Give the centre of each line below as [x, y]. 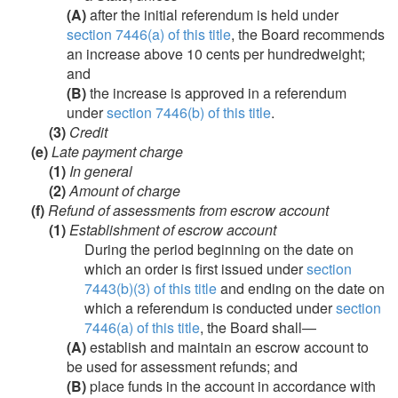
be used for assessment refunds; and [182, 366]
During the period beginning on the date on [219, 249]
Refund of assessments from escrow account [187, 210]
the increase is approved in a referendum [216, 93]
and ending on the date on [301, 288]
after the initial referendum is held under [212, 15]
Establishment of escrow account [171, 230]
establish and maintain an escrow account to [227, 347]
